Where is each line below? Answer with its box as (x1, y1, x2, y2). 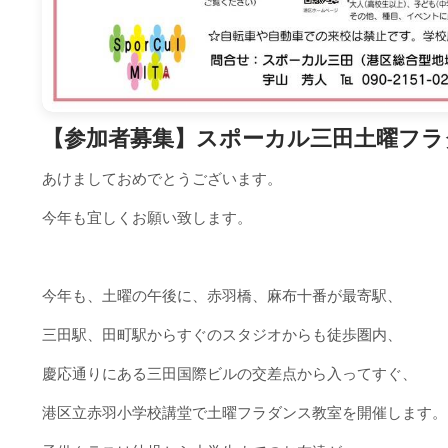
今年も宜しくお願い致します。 (42, 209, 253, 226)
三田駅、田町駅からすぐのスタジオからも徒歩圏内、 (42, 326, 403, 343)
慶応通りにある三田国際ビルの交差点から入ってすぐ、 (42, 365, 418, 382)
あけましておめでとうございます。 (42, 170, 283, 187)
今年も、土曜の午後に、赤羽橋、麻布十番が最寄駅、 (42, 287, 403, 304)
